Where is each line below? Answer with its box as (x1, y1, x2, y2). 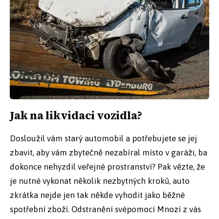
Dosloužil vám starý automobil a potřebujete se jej (10, 133, 197, 144)
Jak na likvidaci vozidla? (10, 108, 143, 124)
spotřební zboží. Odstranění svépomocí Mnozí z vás (10, 204, 201, 215)
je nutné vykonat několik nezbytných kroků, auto (10, 176, 190, 186)
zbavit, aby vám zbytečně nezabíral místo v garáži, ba (10, 148, 207, 158)
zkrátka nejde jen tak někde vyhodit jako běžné (10, 190, 185, 200)
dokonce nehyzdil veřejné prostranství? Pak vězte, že (10, 162, 205, 172)
